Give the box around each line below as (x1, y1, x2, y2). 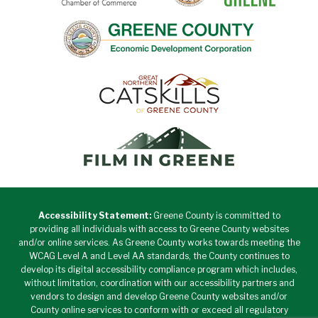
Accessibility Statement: (38, 209, 151, 221)
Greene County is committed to (150, 209, 280, 221)
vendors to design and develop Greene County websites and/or (31, 290, 287, 302)
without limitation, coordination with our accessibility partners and (23, 277, 295, 288)
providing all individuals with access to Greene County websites (29, 223, 289, 234)
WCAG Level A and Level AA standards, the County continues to (28, 250, 290, 261)
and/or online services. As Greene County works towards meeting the (18, 236, 300, 248)
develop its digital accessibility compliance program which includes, (21, 263, 297, 275)
